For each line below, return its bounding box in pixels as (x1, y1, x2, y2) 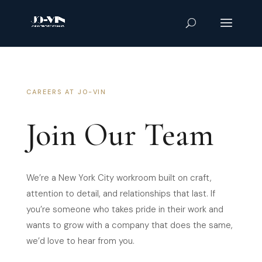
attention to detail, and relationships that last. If (26, 188, 215, 199)
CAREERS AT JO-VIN (26, 88, 107, 96)
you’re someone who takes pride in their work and (26, 204, 223, 215)
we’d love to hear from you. (26, 235, 135, 247)
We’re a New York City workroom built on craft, (26, 172, 212, 184)
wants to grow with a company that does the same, (26, 219, 233, 231)
